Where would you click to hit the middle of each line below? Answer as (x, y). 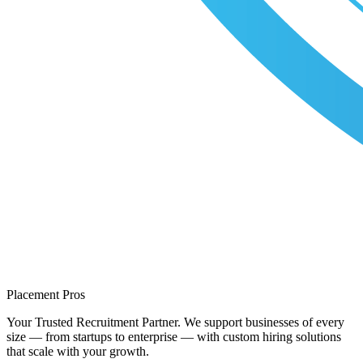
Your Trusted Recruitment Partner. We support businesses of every (175, 322)
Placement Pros (46, 295)
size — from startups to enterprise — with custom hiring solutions (174, 337)
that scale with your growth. (78, 352)
